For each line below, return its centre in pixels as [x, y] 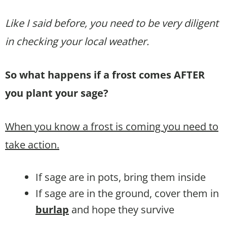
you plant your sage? [57, 93]
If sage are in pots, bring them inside [121, 177]
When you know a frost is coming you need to [112, 126]
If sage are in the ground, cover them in [127, 193]
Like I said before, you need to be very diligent [112, 23]
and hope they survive [122, 209]
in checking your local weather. [77, 41]
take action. [32, 144]
